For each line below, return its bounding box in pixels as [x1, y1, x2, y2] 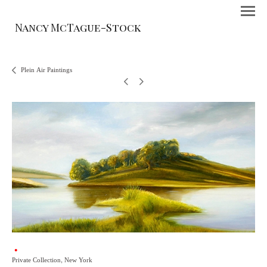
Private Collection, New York [12, 254, 92, 266]
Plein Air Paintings [21, 64, 72, 76]
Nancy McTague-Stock [15, 20, 141, 35]
